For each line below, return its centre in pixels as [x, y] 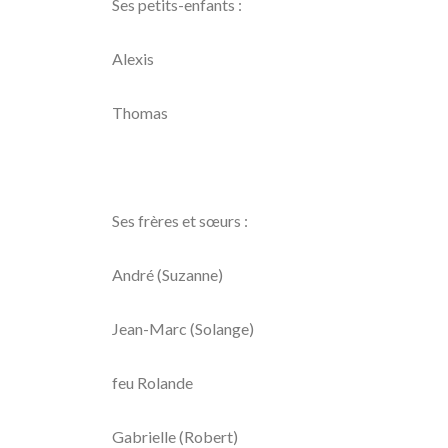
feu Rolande [152, 382]
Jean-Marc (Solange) [183, 328]
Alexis [133, 58]
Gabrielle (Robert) [175, 436]
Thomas [140, 112]
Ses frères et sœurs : [180, 220]
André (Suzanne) [167, 274]
